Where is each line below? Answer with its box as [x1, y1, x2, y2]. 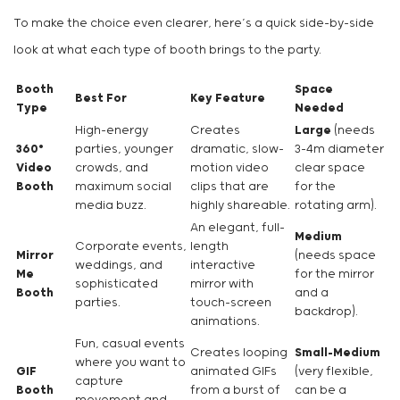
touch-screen [190, 296, 271, 311]
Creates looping [190, 346, 287, 361]
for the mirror [295, 268, 374, 282]
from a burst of [190, 384, 280, 398]
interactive [190, 259, 255, 273]
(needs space [295, 249, 376, 263]
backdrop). [295, 305, 358, 320]
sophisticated [75, 278, 158, 292]
